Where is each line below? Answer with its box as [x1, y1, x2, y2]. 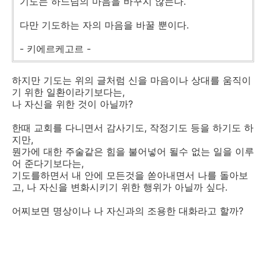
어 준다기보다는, [12, 157, 84, 169]
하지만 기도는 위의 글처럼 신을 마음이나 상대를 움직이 [12, 74, 251, 86]
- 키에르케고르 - [20, 43, 91, 55]
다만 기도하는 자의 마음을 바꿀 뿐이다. [20, 19, 189, 31]
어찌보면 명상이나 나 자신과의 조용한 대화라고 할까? [12, 205, 243, 217]
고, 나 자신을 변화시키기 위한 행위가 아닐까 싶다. [12, 181, 227, 193]
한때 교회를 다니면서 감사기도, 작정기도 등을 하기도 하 [12, 122, 254, 134]
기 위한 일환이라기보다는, [12, 86, 125, 98]
